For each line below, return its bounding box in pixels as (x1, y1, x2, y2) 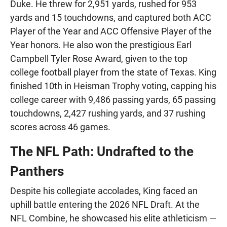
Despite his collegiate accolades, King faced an (10, 185, 198, 196)
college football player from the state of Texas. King (10, 66, 216, 78)
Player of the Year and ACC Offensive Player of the (10, 25, 212, 36)
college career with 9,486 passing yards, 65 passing (10, 94, 216, 105)
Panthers (10, 163, 64, 179)
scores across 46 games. (10, 121, 110, 132)
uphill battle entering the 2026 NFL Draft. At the (10, 199, 200, 210)
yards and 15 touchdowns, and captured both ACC (10, 12, 211, 23)
